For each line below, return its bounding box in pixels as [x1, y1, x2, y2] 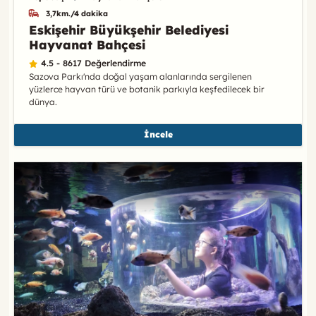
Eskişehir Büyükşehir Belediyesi [28, 21, 229, 37]
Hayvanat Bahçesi [28, 36, 145, 52]
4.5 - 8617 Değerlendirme [40, 58, 146, 69]
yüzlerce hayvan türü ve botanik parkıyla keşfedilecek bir [28, 84, 265, 95]
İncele [143, 129, 173, 140]
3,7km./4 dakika [46, 8, 109, 18]
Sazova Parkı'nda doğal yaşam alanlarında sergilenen [28, 71, 252, 83]
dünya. [28, 97, 57, 108]
